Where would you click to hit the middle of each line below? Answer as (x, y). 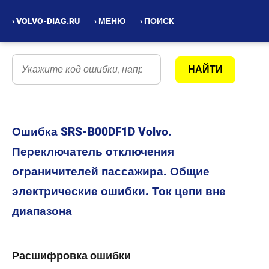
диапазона (42, 211)
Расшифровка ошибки (71, 255)
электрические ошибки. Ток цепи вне (119, 191)
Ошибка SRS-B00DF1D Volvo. (92, 132)
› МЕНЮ (110, 21)
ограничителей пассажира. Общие (111, 171)
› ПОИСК (157, 21)
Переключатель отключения (93, 152)
